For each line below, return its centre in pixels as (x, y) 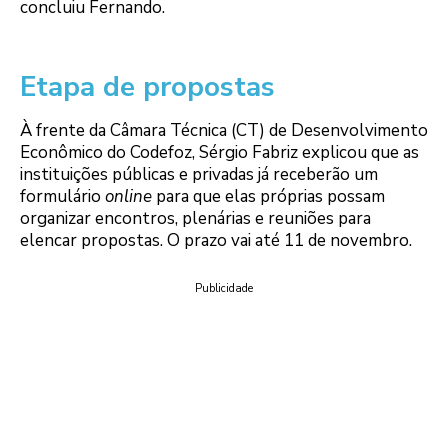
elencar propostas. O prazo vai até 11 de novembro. (216, 241)
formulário (62, 197)
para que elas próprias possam (268, 197)
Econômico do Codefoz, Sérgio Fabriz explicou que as (219, 153)
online (128, 197)
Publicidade (224, 288)
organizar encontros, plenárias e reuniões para (195, 219)
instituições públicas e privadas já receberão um (199, 175)
